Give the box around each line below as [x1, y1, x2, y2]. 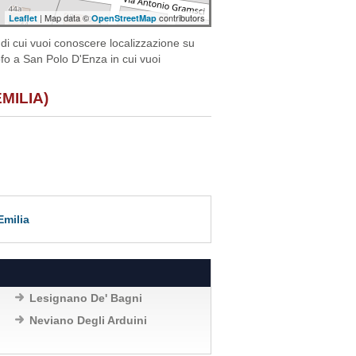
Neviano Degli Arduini [29, 314, 147, 327]
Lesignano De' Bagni [29, 292, 142, 304]
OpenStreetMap [91, 12, 157, 24]
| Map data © [37, 11, 91, 24]
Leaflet [9, 12, 37, 24]
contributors [157, 11, 205, 24]
